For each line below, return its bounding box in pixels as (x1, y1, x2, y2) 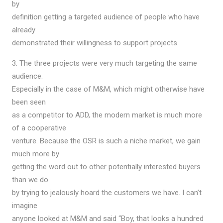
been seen (11, 97, 46, 107)
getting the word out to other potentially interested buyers (11, 162, 201, 171)
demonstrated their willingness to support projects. (11, 38, 179, 47)
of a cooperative (11, 123, 66, 132)
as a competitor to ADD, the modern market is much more (11, 110, 202, 119)
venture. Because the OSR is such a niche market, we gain (11, 136, 201, 145)
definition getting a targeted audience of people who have (11, 12, 200, 21)
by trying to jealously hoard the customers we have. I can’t (11, 188, 202, 197)
